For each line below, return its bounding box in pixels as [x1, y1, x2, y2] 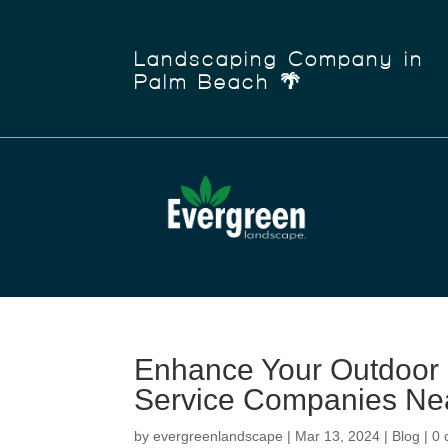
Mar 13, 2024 [295, 427, 381, 444]
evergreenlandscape [153, 427, 284, 444]
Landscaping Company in [134, 48, 425, 70]
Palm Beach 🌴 [134, 71, 304, 93]
